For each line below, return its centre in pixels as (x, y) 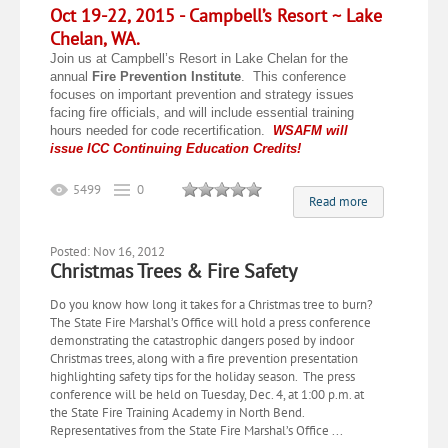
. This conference (293, 76)
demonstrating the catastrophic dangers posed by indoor (202, 341)
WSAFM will (310, 130)
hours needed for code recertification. (161, 130)
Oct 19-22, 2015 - (117, 15)
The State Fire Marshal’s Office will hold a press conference (210, 323)
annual (71, 76)
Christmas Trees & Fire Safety (173, 271)
